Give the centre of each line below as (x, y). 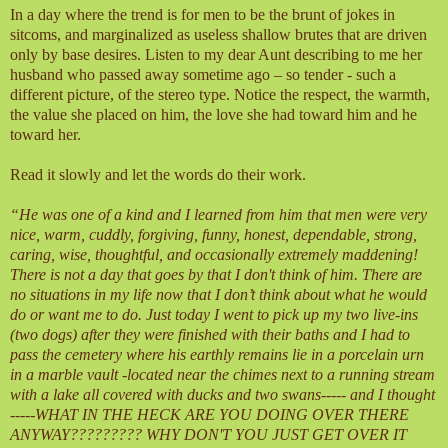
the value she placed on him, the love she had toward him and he (213, 115)
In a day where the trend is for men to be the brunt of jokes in (202, 15)
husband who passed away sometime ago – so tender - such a (203, 75)
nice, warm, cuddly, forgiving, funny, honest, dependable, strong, (213, 235)
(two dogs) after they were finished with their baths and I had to (210, 335)
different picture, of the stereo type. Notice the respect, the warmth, (220, 95)
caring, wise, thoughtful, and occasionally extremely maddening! (214, 255)
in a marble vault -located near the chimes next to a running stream (222, 375)
